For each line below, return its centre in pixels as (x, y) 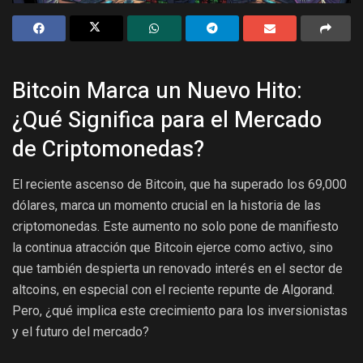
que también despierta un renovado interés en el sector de (177, 269)
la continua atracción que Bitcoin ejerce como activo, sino (173, 248)
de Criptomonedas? (108, 149)
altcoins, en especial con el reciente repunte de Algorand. (173, 290)
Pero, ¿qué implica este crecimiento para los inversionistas (180, 311)
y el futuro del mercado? (81, 332)
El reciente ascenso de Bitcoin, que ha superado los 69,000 (179, 185)
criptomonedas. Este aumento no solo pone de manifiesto (175, 227)
